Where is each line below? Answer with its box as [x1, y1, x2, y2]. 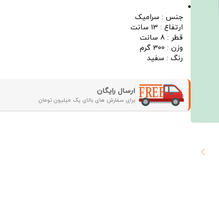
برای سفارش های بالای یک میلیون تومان [39, 96, 135, 104]
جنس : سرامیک [134, 12, 183, 22]
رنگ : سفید [147, 53, 183, 64]
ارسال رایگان [97, 86, 135, 96]
